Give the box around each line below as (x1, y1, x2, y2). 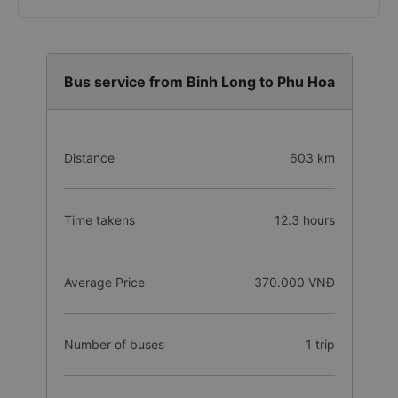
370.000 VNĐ (253, 275, 335, 290)
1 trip (305, 337, 335, 352)
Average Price (63, 275, 145, 290)
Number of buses (63, 337, 164, 352)
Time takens (63, 212, 135, 227)
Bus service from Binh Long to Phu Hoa (63, 73, 335, 91)
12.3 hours (274, 212, 335, 227)
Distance (63, 150, 115, 165)
